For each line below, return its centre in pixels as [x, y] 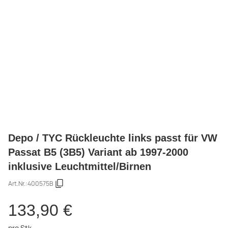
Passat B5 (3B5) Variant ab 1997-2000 [98, 152]
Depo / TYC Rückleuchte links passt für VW [113, 137]
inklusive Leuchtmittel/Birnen [80, 166]
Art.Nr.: [18, 184]
